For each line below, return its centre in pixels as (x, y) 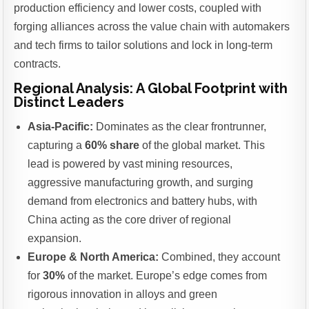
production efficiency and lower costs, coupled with (138, 8)
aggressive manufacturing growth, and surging (141, 183)
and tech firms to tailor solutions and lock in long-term (143, 46)
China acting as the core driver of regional (130, 220)
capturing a (57, 146)
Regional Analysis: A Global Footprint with (151, 89)
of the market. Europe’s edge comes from (166, 276)
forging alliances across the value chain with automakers (152, 27)
